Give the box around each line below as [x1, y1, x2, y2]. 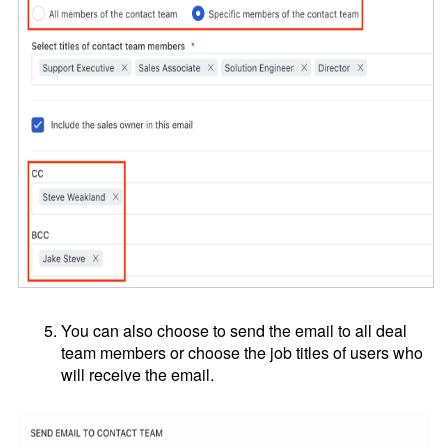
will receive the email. [61, 362, 219, 386]
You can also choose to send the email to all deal [61, 318, 408, 342]
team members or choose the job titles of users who [61, 340, 424, 364]
